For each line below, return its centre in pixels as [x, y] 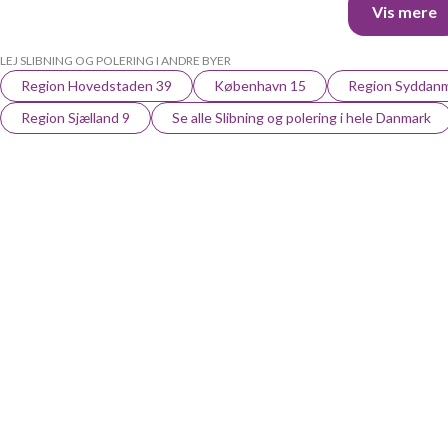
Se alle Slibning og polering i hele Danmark [301, 117]
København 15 [260, 85]
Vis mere [404, 11]
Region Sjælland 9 [75, 117]
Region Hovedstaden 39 [96, 85]
